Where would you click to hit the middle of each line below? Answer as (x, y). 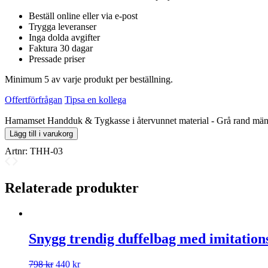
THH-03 (46, 151)
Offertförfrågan (33, 100)
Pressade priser (57, 59)
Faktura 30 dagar (61, 48)
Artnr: (17, 151)
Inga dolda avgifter (64, 38)
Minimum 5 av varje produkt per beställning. (89, 80)
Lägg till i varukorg (41, 134)
